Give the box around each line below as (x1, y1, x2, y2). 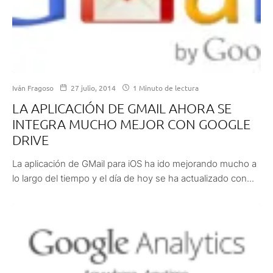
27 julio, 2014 (71, 82, 116, 93)
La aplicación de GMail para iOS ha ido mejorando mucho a (12, 157, 257, 169)
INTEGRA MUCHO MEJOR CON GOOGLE (12, 115, 250, 132)
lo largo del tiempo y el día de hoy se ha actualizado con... (12, 172, 254, 184)
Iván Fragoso (12, 82, 54, 93)
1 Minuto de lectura (131, 82, 199, 93)
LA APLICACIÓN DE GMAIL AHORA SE (12, 99, 232, 116)
